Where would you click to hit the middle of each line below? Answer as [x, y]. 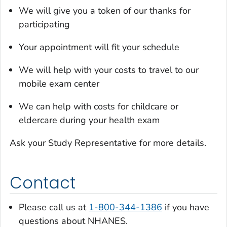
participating [44, 25]
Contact [43, 183]
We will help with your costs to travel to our [109, 70]
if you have [186, 207]
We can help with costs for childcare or [99, 107]
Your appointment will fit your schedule [99, 47]
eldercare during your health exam [89, 120]
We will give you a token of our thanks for [105, 11]
